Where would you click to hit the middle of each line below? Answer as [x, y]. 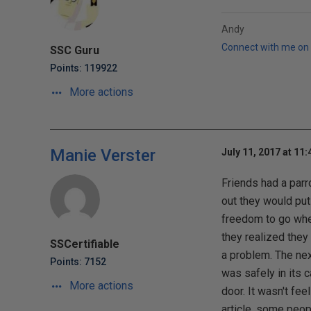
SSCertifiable [85, 244]
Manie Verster [103, 155]
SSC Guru [75, 50]
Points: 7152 [78, 262]
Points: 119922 [84, 68]
